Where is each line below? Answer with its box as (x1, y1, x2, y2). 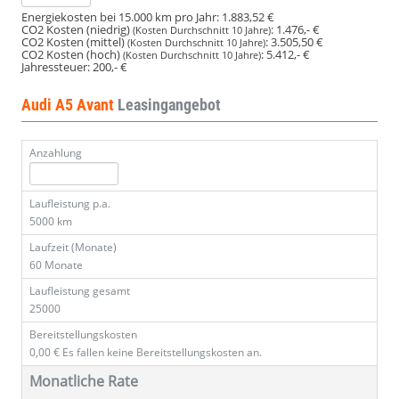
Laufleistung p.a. (29, 196, 110, 212)
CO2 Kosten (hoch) (21, 46, 123, 63)
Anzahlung (29, 145, 82, 161)
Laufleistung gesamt (29, 283, 130, 299)
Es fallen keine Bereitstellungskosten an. (62, 345, 262, 361)
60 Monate (29, 257, 83, 273)
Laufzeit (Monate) (29, 240, 117, 256)
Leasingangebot (118, 95, 221, 115)
